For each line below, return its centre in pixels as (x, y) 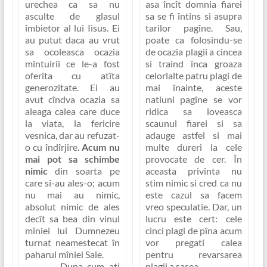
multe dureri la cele (193, 147)
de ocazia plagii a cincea (193, 52)
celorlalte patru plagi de (193, 76)
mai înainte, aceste (193, 88)
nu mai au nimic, (72, 195)
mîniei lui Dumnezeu (72, 231)
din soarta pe (83, 171)
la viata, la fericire (72, 123)
